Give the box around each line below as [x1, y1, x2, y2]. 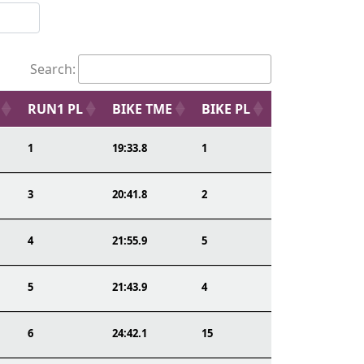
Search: [30, 60, 76, 78]
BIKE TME [112, 100, 172, 118]
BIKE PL [201, 100, 250, 118]
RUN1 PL [28, 100, 83, 118]
